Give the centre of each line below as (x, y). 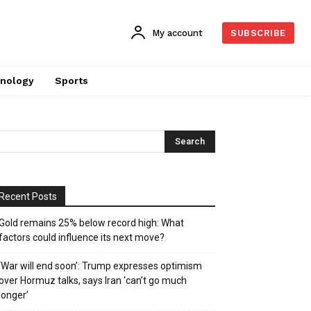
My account (178, 33)
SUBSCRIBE (258, 33)
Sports (71, 81)
